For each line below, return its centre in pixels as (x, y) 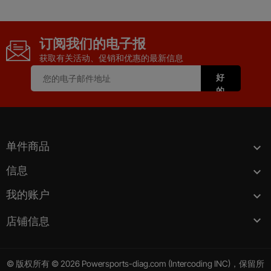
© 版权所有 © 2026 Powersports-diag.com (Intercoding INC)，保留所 (135, 263)
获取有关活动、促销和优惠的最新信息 (111, 57)
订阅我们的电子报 (93, 43)
